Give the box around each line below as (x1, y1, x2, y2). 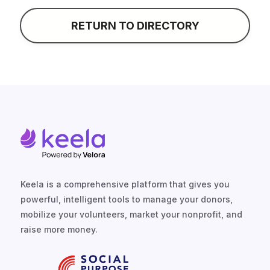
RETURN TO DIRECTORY (71, 19, 199, 32)
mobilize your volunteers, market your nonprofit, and (20, 209, 242, 220)
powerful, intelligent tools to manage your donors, (20, 194, 233, 205)
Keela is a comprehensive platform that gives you (20, 179, 230, 190)
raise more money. (20, 224, 98, 235)
